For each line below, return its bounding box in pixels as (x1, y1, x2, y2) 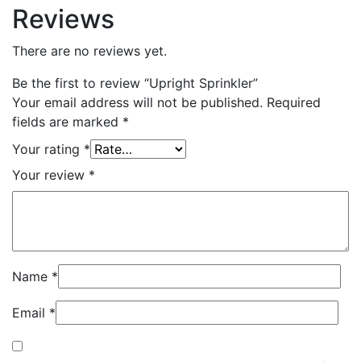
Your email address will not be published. (12, 93, 263, 110)
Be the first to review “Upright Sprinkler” (12, 74, 258, 91)
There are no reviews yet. (12, 42, 167, 59)
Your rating (12, 140, 84, 157)
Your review (12, 166, 89, 183)
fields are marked (12, 113, 122, 130)
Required (267, 93, 321, 110)
